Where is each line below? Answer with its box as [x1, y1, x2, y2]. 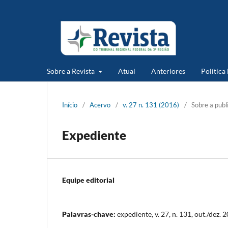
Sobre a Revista [47, 66, 96, 75]
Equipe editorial [62, 175, 115, 184]
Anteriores [151, 66, 185, 75]
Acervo [90, 100, 110, 109]
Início [62, 100, 77, 109]
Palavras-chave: [62, 209, 117, 218]
